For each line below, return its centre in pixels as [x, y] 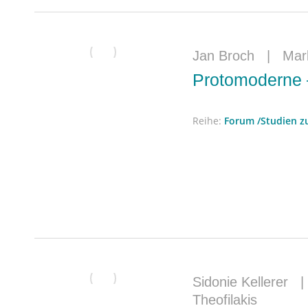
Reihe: [208, 120]
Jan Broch [223, 56]
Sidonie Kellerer [240, 282]
